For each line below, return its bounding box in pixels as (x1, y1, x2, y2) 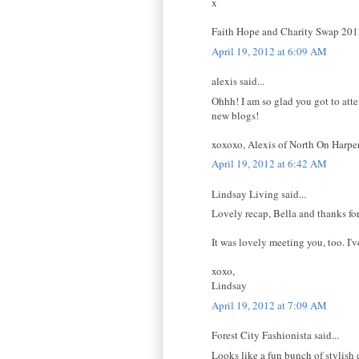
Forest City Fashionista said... (212, 328, 339, 343)
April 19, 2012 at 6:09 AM (212, 43, 327, 58)
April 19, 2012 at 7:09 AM (212, 297, 327, 313)
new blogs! (212, 107, 259, 123)
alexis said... (212, 74, 264, 89)
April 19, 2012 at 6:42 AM (212, 156, 327, 171)
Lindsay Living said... (212, 186, 306, 201)
